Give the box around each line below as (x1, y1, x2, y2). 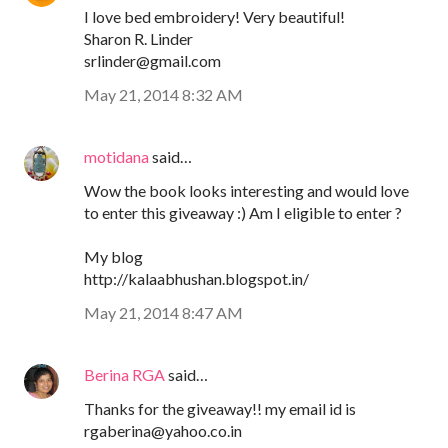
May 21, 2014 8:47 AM (84, 303, 243, 323)
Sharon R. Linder (84, 29, 193, 49)
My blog (84, 247, 143, 267)
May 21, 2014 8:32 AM (84, 85, 243, 105)
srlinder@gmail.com (84, 51, 221, 71)
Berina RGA (84, 365, 165, 385)
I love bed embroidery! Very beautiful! (84, 7, 345, 27)
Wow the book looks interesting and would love (84, 181, 409, 201)
